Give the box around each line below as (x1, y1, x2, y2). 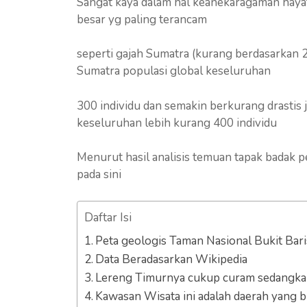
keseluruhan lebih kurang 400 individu (77, 114, 277, 131)
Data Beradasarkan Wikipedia (95, 251, 248, 267)
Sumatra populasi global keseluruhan (77, 63, 271, 79)
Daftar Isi (84, 209, 132, 225)
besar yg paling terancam (77, 11, 207, 27)
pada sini (77, 167, 121, 182)
